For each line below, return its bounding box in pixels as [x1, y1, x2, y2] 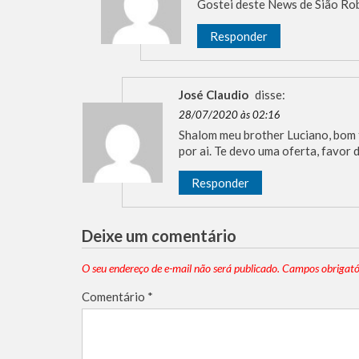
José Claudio [179, 87, 248, 103]
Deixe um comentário [82, 226, 236, 246]
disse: [255, 87, 285, 103]
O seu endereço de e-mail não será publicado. [82, 261, 280, 276]
